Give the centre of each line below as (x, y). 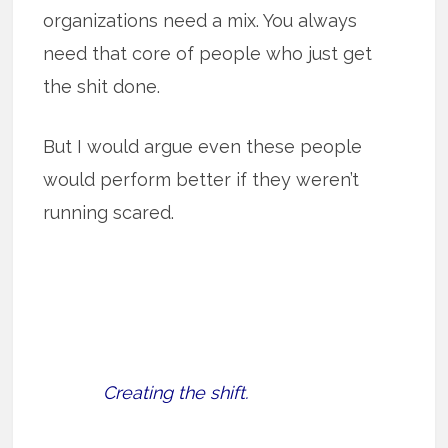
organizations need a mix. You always (200, 21)
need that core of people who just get (208, 54)
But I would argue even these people (203, 147)
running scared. (109, 213)
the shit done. (102, 87)
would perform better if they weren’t (201, 180)
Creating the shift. (176, 393)
